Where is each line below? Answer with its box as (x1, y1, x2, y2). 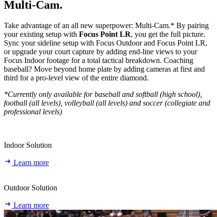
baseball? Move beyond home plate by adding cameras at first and (4, 64, 205, 73)
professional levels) (4, 107, 62, 116)
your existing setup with (4, 30, 79, 38)
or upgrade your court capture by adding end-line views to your (4, 47, 197, 56)
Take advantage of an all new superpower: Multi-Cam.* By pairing (4, 21, 209, 30)
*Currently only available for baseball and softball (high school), (4, 90, 202, 98)
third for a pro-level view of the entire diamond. (4, 73, 149, 82)
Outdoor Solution (4, 183, 57, 192)
